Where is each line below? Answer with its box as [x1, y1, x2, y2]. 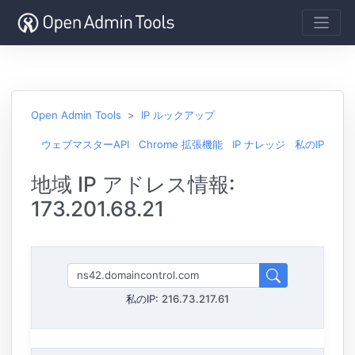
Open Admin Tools [31, 108, 121, 121]
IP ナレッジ [232, 137, 285, 151]
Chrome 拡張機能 [139, 137, 223, 151]
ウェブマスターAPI [41, 137, 129, 151]
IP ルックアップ [141, 108, 215, 121]
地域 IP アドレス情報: [31, 170, 235, 197]
